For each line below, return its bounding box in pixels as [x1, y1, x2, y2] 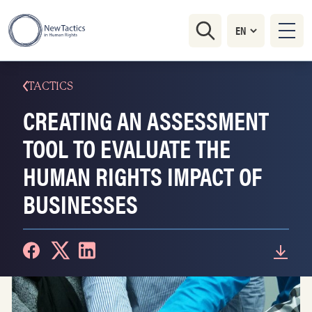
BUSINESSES [23, 185, 138, 221]
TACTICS [28, 79, 73, 93]
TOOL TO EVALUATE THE [23, 130, 231, 166]
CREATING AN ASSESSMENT [23, 102, 269, 138]
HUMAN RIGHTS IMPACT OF [23, 157, 262, 194]
